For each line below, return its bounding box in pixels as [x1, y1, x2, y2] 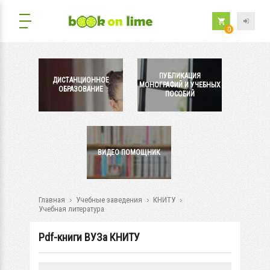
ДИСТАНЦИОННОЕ [52, 76, 109, 84]
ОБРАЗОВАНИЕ [58, 85, 103, 93]
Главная [39, 195, 65, 204]
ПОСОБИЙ [165, 89, 195, 98]
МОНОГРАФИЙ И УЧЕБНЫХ [139, 80, 221, 89]
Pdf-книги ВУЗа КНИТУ [39, 231, 140, 243]
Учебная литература [39, 204, 104, 213]
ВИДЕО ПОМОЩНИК [98, 148, 160, 157]
